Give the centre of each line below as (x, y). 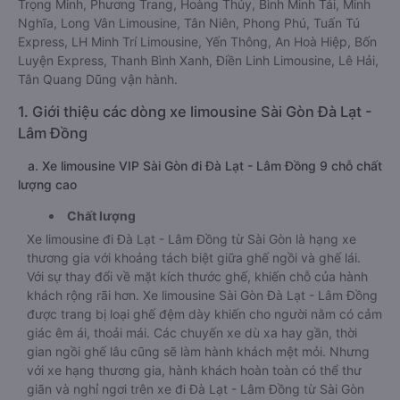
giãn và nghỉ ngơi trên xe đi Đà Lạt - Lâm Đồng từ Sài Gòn (196, 389)
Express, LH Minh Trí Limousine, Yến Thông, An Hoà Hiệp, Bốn (197, 42)
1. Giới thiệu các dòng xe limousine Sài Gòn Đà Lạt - (195, 112)
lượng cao (47, 184)
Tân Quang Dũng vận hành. (98, 79)
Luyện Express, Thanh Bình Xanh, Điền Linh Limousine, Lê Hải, (198, 60)
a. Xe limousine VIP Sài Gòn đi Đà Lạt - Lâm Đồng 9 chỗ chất (200, 166)
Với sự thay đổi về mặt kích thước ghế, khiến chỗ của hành (197, 276)
